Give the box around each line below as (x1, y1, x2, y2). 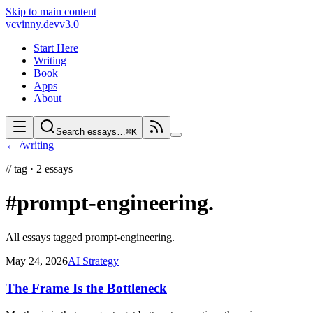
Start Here (34, 42, 78, 54)
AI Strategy (68, 254, 119, 267)
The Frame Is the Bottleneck (6, 280, 167, 296)
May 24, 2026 (6, 254, 68, 267)
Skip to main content (6, 6, 96, 17)
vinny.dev (16, 18, 59, 30)
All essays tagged (6, 231, 85, 243)
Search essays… (56, 126, 126, 137)
